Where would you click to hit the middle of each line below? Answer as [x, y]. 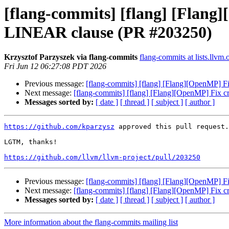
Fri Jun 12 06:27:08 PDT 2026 [55, 66]
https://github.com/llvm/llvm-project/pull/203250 [102, 157]
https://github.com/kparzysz [59, 127]
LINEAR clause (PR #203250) [108, 32]
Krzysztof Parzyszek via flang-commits [71, 57]
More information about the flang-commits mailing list [91, 222]
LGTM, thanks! [31, 142]
